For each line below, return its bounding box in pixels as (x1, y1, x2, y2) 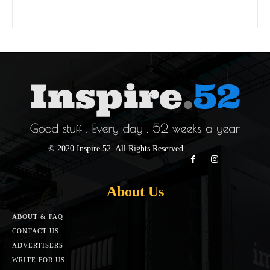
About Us (106, 183, 164, 199)
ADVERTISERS (12, 241, 63, 249)
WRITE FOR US (12, 256, 65, 263)
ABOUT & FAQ (12, 212, 63, 220)
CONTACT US (12, 227, 59, 234)
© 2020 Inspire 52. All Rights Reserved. (48, 143, 186, 153)
